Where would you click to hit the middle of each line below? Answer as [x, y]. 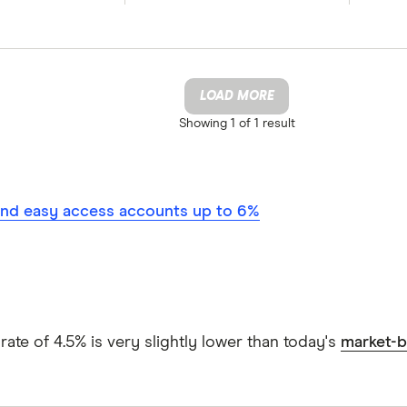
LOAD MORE [237, 96]
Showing [203, 123]
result [278, 123]
